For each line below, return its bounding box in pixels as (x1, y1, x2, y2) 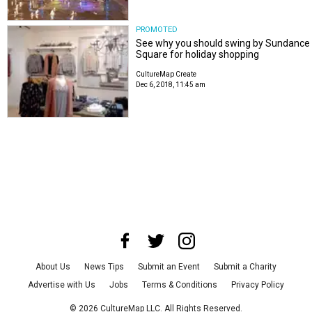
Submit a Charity (214, 262, 276, 272)
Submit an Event (138, 262, 200, 272)
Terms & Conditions (142, 280, 217, 290)
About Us (36, 262, 70, 272)
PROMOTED (136, 24, 178, 34)
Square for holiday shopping (136, 48, 260, 60)
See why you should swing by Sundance (136, 37, 311, 49)
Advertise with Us (28, 280, 95, 290)
